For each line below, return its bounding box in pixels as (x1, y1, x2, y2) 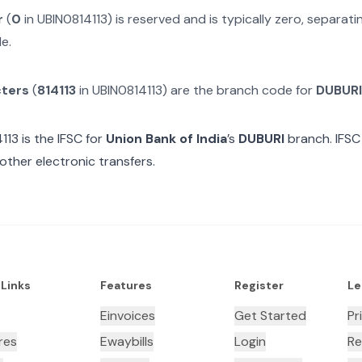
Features (99, 278, 152, 293)
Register (234, 278, 284, 293)
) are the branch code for (162, 82, 316, 99)
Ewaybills (99, 333, 154, 350)
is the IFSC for (19, 130, 103, 147)
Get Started (234, 307, 306, 324)
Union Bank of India (106, 130, 227, 147)
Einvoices (99, 307, 155, 324)
